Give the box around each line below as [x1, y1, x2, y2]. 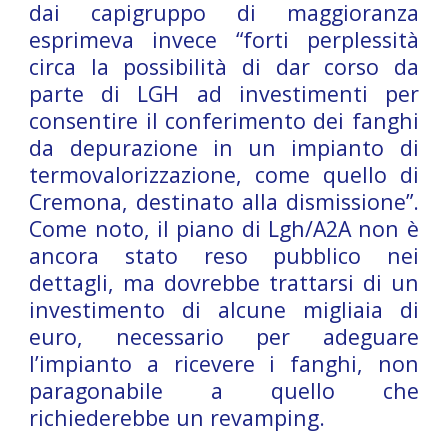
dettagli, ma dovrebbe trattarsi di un [29, 268, 419, 297]
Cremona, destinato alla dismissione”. [29, 187, 419, 216]
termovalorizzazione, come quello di [29, 160, 419, 189]
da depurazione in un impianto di [29, 133, 419, 162]
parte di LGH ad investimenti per [29, 79, 419, 108]
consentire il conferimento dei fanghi [29, 106, 419, 135]
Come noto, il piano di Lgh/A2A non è [29, 214, 419, 243]
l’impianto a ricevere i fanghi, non [29, 349, 419, 378]
